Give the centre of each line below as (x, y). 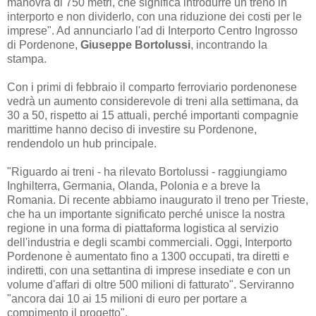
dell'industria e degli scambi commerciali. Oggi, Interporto (150, 242)
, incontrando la (229, 44)
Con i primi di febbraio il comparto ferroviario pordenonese (152, 87)
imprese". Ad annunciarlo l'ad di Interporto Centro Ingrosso (152, 30)
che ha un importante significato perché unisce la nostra (146, 214)
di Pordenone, (44, 44)
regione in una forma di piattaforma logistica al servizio (143, 228)
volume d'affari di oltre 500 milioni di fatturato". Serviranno (151, 284)
